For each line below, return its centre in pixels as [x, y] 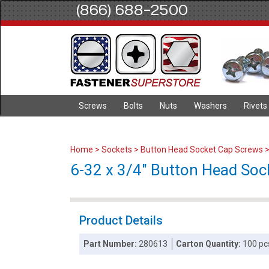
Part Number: [111, 244]
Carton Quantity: [210, 244]
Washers [210, 106]
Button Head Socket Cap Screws [202, 150]
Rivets [255, 106]
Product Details [121, 220]
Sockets [117, 150]
